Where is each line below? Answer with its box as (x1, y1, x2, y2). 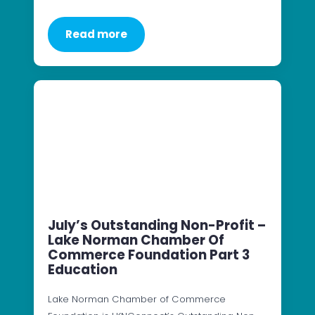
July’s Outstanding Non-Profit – (48, 215, 266, 235)
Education (48, 259, 117, 279)
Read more (65, 27, 127, 42)
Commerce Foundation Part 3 (48, 245, 250, 264)
